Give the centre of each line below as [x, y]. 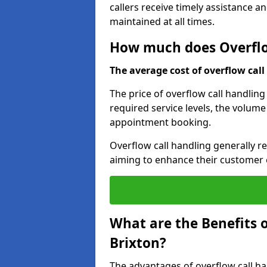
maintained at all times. [162, 21]
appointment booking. [160, 122]
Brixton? [138, 243]
